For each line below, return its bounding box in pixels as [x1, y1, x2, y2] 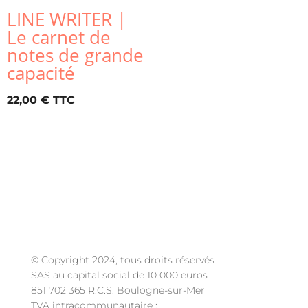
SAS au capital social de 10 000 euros [30, 269, 208, 282]
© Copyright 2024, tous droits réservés [30, 254, 214, 267]
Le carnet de [7, 24, 111, 49]
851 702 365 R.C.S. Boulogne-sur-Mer [30, 284, 205, 297]
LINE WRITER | [7, 6, 126, 32]
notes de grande [7, 42, 144, 67]
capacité [7, 60, 75, 85]
